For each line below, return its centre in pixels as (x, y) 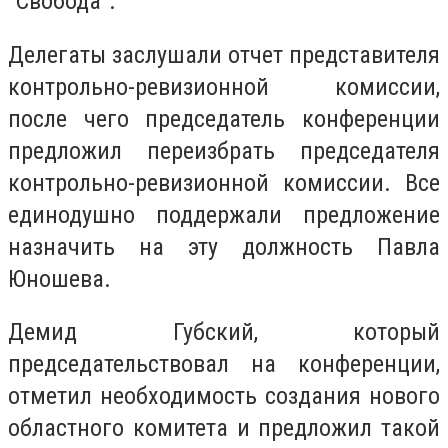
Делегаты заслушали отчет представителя (224, 54)
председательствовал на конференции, (224, 364)
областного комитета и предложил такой (224, 428)
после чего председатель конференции (224, 118)
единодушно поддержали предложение (224, 214)
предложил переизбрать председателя (224, 150)
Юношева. (59, 278)
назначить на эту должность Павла (224, 246)
